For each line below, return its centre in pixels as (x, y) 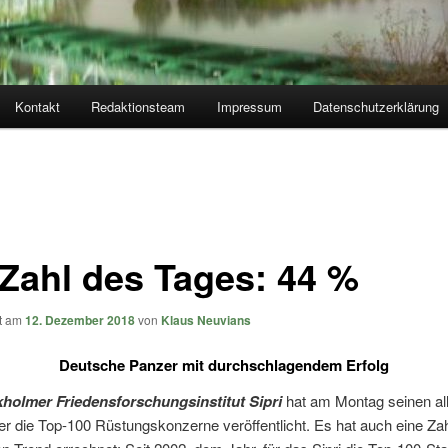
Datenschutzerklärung (376, 107)
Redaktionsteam (138, 107)
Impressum (249, 107)
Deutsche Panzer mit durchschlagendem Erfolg (223, 365)
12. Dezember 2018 (79, 319)
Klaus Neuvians (205, 319)
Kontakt (37, 107)
